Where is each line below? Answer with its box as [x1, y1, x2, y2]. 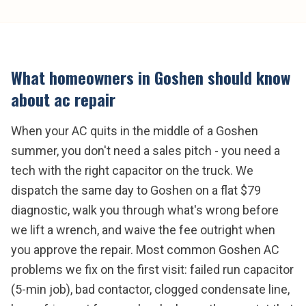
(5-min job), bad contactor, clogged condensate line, [11, 282, 290, 296]
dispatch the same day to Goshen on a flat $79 [11, 183, 261, 197]
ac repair [54, 87, 115, 111]
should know [204, 65, 290, 89]
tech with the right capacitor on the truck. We [11, 163, 253, 178]
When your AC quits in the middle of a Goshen [11, 124, 258, 138]
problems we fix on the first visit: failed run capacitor [11, 262, 294, 277]
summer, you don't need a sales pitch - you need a [11, 143, 280, 158]
